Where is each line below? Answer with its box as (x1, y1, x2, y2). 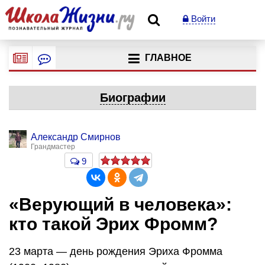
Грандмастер (31, 143, 75, 151)
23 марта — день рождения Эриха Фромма (9, 245, 222, 257)
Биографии (99, 91, 166, 104)
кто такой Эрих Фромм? (9, 214, 218, 234)
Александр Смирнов (31, 132, 121, 142)
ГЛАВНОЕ (144, 53, 192, 63)
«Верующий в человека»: (9, 195, 232, 214)
